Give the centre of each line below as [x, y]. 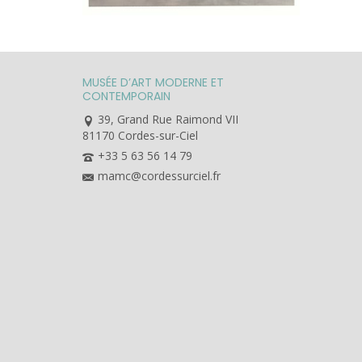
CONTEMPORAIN [126, 97]
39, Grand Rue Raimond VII [168, 120]
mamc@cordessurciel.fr [159, 176]
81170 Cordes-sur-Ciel [140, 136]
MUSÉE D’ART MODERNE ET [153, 83]
